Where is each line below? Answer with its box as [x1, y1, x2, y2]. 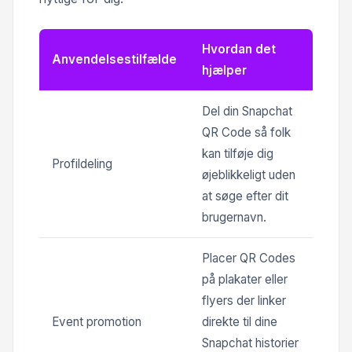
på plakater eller [202, 271, 288, 287]
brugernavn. [202, 209, 266, 225]
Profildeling [52, 156, 112, 171]
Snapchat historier [202, 335, 299, 350]
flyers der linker [202, 292, 286, 308]
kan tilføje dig [202, 145, 273, 161]
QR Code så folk [202, 124, 291, 140]
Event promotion [52, 313, 141, 329]
